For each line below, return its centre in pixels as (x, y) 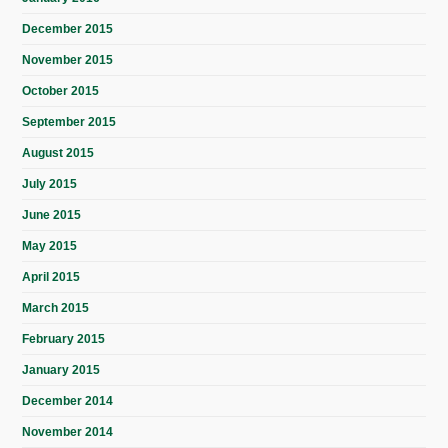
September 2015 (69, 122)
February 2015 (64, 339)
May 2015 (50, 246)
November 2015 (68, 60)
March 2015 (56, 308)
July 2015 (50, 184)
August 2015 (58, 153)
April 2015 (51, 277)
